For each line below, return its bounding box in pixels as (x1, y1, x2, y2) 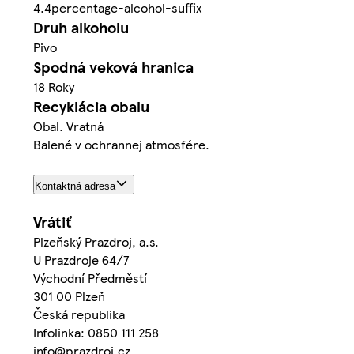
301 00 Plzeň (33, 287, 105, 306)
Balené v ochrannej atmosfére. (33, 134, 209, 153)
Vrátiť (33, 211, 71, 233)
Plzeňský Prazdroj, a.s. (33, 232, 159, 251)
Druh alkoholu (33, 16, 129, 38)
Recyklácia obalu (33, 95, 149, 117)
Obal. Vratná (33, 116, 104, 135)
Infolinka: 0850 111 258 (33, 323, 159, 342)
